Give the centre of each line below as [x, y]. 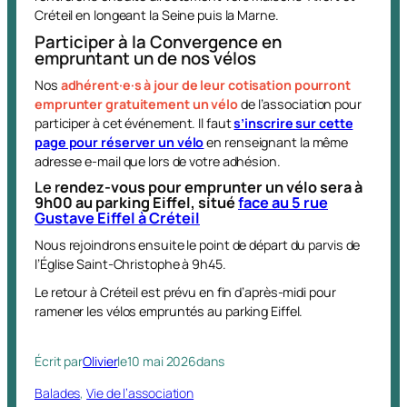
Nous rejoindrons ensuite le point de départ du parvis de [198, 244]
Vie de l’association [140, 392]
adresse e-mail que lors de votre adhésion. [158, 161]
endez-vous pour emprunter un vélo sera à [211, 187]
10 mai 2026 [162, 361]
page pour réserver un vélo [119, 142]
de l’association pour [300, 104]
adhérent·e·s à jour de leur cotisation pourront [205, 84]
